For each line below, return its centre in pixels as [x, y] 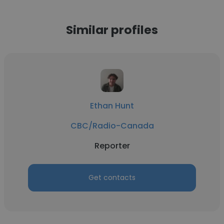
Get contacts [112, 177]
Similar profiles [112, 30]
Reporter [112, 146]
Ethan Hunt [112, 106]
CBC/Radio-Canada [112, 126]
